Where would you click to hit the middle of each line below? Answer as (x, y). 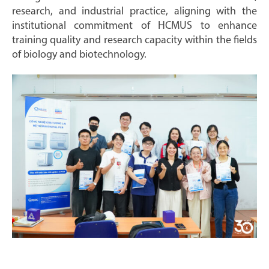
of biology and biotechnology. (79, 55)
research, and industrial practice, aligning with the (134, 12)
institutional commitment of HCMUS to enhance (134, 26)
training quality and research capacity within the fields (134, 41)
